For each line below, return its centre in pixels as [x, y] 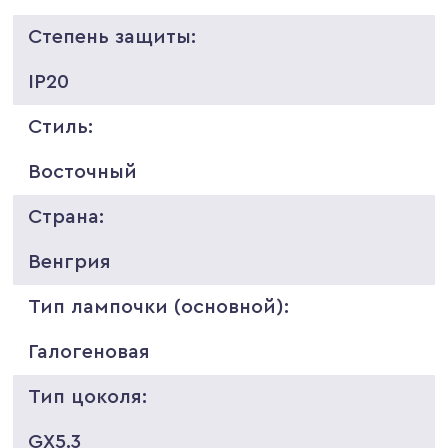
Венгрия [70, 261]
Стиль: [61, 126]
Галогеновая [89, 351]
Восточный [83, 171]
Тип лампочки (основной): [159, 306]
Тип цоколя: [88, 396]
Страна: [66, 216]
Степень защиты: [112, 36]
